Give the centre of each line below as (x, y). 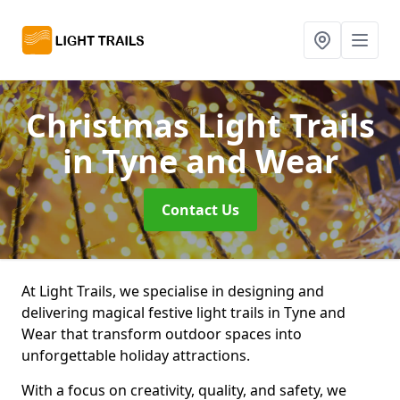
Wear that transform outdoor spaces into (162, 334)
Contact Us (200, 210)
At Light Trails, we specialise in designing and (173, 291)
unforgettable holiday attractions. (137, 355)
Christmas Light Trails (200, 125)
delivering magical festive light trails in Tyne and (183, 312)
